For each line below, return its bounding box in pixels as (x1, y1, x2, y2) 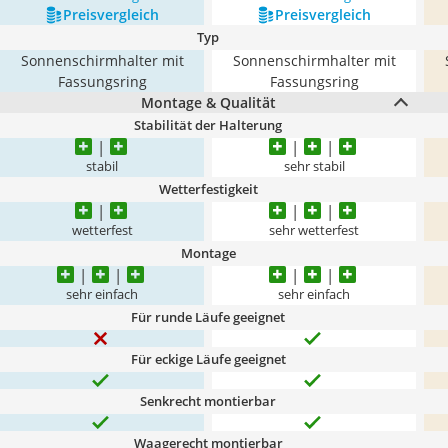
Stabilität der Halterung (134, 116, 282, 134)
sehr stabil (283, 158, 345, 175)
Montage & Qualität (140, 93, 276, 112)
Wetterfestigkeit (158, 180, 258, 198)
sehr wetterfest (269, 222, 359, 239)
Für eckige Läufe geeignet (130, 350, 286, 368)
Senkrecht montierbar (140, 392, 276, 410)
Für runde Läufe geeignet (131, 308, 285, 326)
